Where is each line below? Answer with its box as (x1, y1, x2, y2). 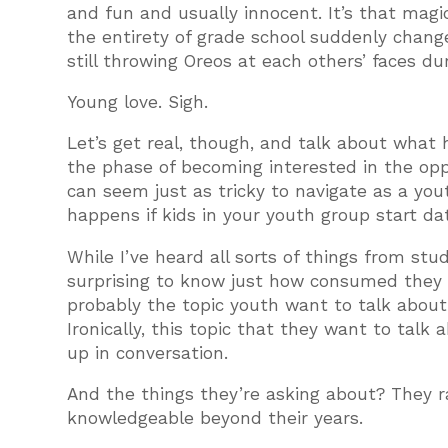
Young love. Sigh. (67, 92, 209, 113)
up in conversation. (67, 342, 229, 363)
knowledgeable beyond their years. (67, 407, 364, 428)
